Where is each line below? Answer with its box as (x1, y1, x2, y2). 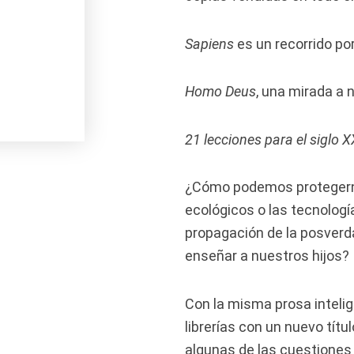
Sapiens (185, 35, 234, 52)
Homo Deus (185, 83, 256, 100)
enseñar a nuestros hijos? (185, 247, 349, 264)
